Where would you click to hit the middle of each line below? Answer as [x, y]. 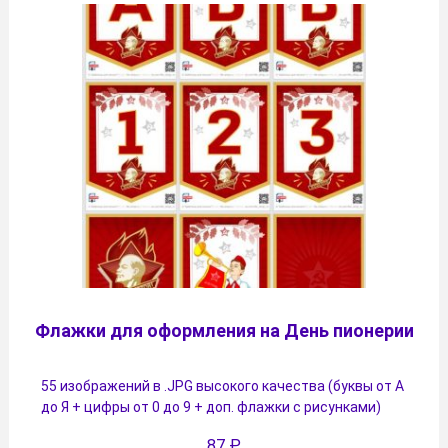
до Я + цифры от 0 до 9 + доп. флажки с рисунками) [211, 407]
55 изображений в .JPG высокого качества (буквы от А [222, 386]
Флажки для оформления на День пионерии [224, 331]
